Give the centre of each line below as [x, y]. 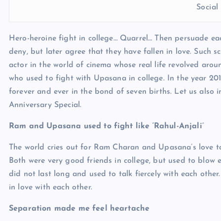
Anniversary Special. [45, 105]
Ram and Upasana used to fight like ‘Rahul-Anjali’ [106, 126]
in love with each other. [51, 187]
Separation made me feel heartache [79, 209]
